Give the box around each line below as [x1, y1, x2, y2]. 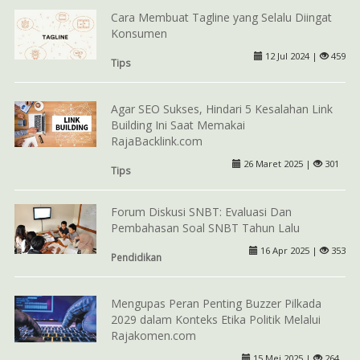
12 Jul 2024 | [263, 49, 321, 62]
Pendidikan [110, 250, 162, 264]
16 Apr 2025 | [258, 243, 321, 256]
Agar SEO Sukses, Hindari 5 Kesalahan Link [110, 101, 333, 117]
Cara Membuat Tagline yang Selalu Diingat [110, 9, 332, 25]
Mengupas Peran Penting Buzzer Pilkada [110, 296, 321, 312]
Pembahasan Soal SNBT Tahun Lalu [110, 219, 300, 235]
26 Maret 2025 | [240, 157, 313, 170]
